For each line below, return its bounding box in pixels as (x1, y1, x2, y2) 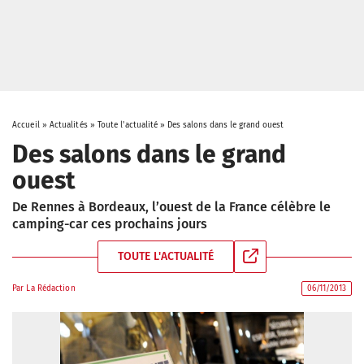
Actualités (49, 120, 88, 130)
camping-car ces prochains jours (12, 216, 207, 232)
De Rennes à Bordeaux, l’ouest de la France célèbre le (12, 199, 331, 214)
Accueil (12, 120, 40, 130)
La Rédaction (26, 284, 76, 293)
